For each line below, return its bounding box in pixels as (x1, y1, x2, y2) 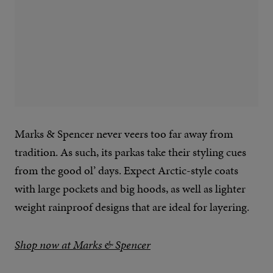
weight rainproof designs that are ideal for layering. (15, 199, 249, 216)
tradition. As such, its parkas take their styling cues (15, 144, 246, 161)
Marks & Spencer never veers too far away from (15, 126, 233, 143)
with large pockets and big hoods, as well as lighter (15, 180, 246, 197)
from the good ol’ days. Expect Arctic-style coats (15, 162, 238, 179)
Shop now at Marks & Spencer (15, 236, 151, 253)
